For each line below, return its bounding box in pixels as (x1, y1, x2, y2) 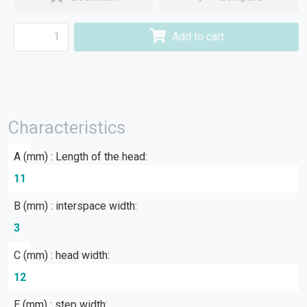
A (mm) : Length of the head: (14, 150, 147, 163)
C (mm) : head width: (14, 249, 110, 262)
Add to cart (172, 30, 225, 43)
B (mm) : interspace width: (14, 199, 137, 212)
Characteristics (8, 117, 125, 138)
